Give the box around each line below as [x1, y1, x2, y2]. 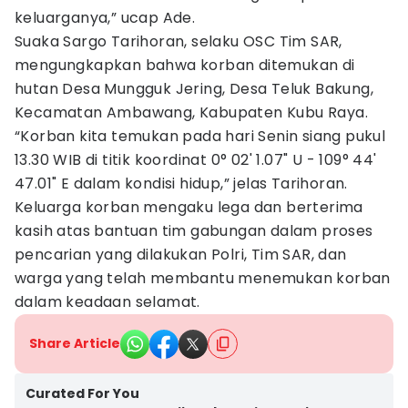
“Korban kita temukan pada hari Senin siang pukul [15, 126, 386, 147]
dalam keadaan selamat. [15, 291, 200, 312]
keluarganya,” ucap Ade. [15, 7, 196, 28]
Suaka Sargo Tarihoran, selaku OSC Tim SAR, [15, 31, 342, 52]
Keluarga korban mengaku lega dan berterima [15, 197, 363, 218]
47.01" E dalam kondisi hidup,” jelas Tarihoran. [15, 173, 348, 194]
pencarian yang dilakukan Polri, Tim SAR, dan [15, 244, 347, 265]
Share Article [29, 334, 120, 352]
